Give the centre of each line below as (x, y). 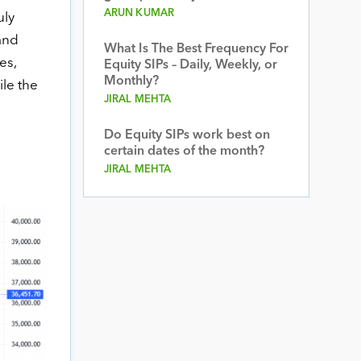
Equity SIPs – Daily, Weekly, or (190, 65)
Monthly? (131, 81)
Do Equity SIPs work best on (187, 135)
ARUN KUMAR (139, 13)
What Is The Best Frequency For (196, 49)
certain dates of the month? (184, 151)
